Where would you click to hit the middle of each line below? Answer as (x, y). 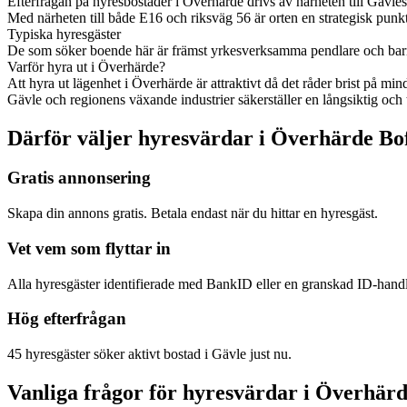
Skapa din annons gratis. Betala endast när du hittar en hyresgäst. (193, 213)
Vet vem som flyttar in (89, 248)
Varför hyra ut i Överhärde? (86, 66)
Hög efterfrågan (67, 319)
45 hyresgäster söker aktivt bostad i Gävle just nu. (149, 354)
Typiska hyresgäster (64, 34)
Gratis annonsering (79, 178)
